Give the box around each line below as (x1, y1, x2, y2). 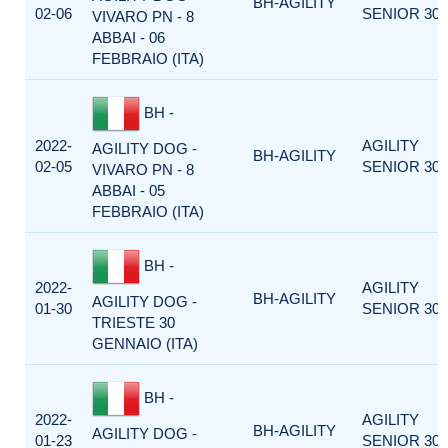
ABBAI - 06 (92, 29, 165, 46)
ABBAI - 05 (92, 182, 165, 199)
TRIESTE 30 (92, 314, 175, 331)
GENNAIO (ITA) (92, 335, 198, 352)
